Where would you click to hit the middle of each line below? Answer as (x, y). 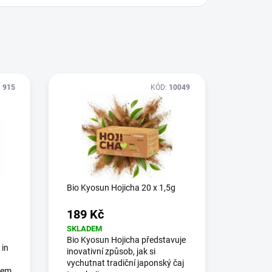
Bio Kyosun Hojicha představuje (126, 240)
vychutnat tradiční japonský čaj (125, 263)
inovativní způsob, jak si (111, 251)
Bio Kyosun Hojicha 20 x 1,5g (121, 188)
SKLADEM (84, 229)
